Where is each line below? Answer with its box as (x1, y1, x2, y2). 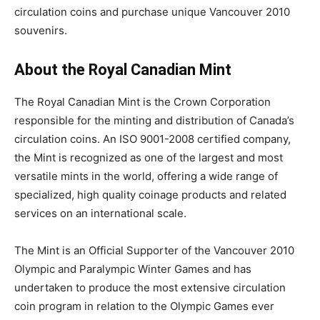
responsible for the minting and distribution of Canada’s (14, 114, 294, 128)
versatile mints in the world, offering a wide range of (14, 169, 278, 184)
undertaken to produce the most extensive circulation (14, 281, 286, 295)
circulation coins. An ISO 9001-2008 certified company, (14, 132, 291, 146)
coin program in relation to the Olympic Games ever (14, 299, 274, 314)
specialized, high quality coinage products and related (14, 188, 286, 202)
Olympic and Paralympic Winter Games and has (14, 262, 251, 276)
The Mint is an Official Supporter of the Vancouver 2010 (14, 244, 294, 258)
